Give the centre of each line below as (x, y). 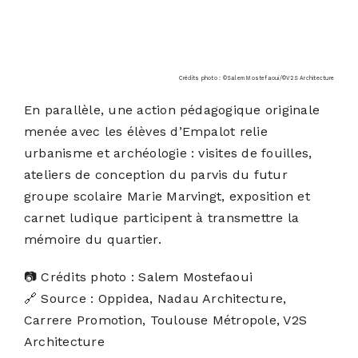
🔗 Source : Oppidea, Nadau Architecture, (155, 299)
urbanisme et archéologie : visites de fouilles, (168, 153)
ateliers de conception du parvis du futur (155, 175)
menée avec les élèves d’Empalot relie (145, 132)
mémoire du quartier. (92, 240)
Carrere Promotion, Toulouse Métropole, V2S (165, 320)
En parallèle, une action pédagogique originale (172, 110)
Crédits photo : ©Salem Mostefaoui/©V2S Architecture (257, 78)
